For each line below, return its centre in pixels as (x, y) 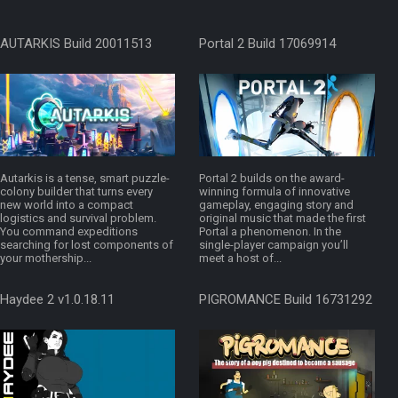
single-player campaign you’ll (274, 245)
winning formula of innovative (275, 192)
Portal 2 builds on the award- (272, 179)
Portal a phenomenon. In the (270, 232)
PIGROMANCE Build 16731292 (286, 300)
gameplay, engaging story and (276, 205)
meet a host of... (240, 259)
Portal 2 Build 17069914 (267, 44)
